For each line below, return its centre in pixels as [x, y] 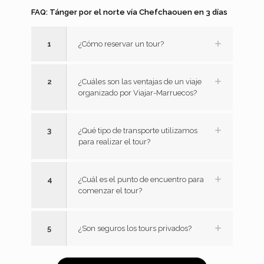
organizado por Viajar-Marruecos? [138, 93]
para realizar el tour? [114, 142]
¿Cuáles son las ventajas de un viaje [140, 82]
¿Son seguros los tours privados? [135, 229]
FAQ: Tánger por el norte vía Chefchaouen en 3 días [129, 12]
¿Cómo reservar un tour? [121, 44]
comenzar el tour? [110, 191]
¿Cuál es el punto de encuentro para [141, 180]
